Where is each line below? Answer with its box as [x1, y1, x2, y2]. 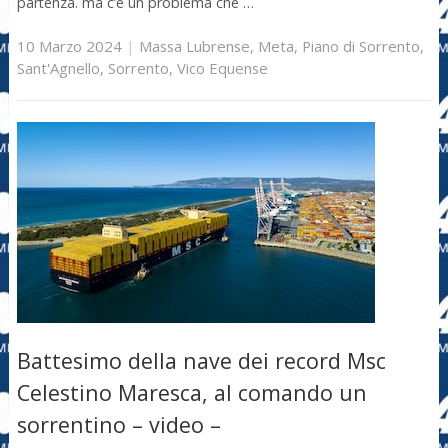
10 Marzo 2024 [16, 35, 122, 56]
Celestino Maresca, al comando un [16, 378, 367, 408]
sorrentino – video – [16, 410, 221, 440]
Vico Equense [176, 57, 268, 78]
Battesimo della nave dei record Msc [16, 346, 386, 376]
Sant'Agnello [16, 57, 100, 78]
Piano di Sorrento [301, 35, 420, 56]
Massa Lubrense [138, 35, 250, 56]
